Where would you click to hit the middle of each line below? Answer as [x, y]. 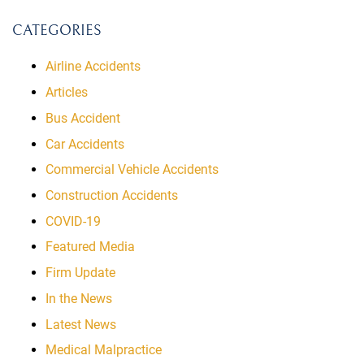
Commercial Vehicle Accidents [132, 170]
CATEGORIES [57, 31]
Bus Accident [82, 118]
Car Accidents [84, 144]
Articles [66, 93]
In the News [78, 298]
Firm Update [80, 273]
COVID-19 [73, 221]
